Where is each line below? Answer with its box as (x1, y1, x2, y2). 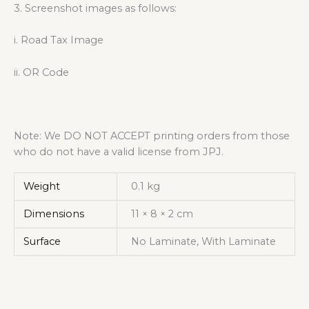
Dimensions (23, 207, 85, 220)
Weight (23, 179, 61, 192)
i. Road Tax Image (14, 34, 103, 47)
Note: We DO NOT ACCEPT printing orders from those (14, 130, 290, 143)
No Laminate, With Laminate (130, 235, 276, 248)
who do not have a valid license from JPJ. (14, 146, 223, 159)
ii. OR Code (14, 66, 69, 79)
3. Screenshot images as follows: (14, 1, 177, 14)
